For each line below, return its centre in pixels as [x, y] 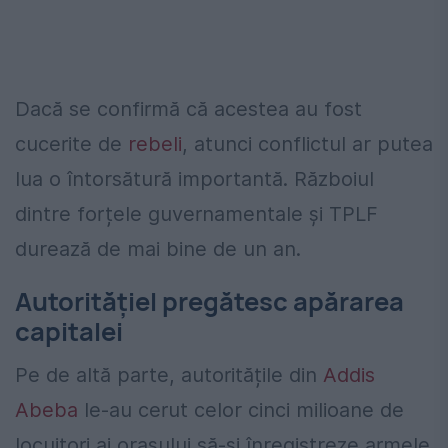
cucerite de [71, 143]
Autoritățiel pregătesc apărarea [209, 301]
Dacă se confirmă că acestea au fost [188, 108]
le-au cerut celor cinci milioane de [241, 410]
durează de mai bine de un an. [158, 248]
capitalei [69, 331]
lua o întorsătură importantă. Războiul [194, 178]
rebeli [155, 143]
